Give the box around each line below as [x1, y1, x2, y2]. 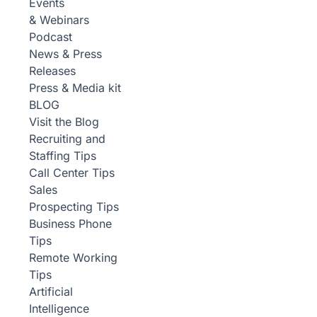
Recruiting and [29, 132, 105, 146]
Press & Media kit [29, 81, 121, 95]
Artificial [29, 284, 73, 299]
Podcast [29, 30, 72, 44]
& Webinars [29, 13, 89, 27]
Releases [29, 64, 76, 78]
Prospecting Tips [29, 200, 119, 214]
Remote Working [29, 250, 117, 265]
